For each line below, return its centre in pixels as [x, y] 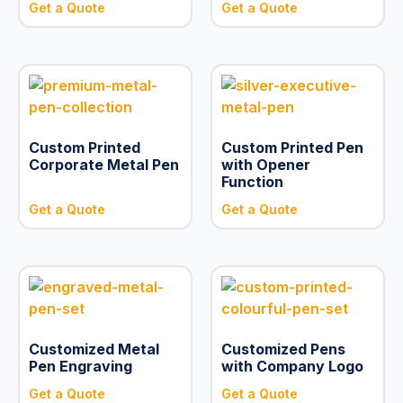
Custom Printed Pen [292, 147]
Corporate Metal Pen [103, 164]
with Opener [265, 164]
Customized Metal [94, 349]
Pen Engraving [80, 366]
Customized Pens [283, 349]
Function [252, 181]
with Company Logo [292, 366]
